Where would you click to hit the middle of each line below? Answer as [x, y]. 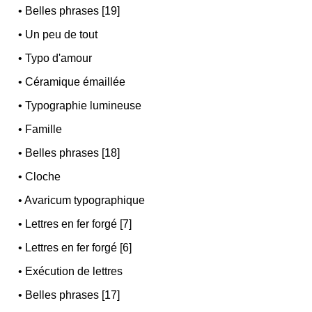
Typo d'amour [59, 58]
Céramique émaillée [76, 82]
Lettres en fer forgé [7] [79, 224]
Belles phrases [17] [73, 295]
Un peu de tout [62, 35]
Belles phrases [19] [73, 11]
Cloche [43, 177]
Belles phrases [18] [73, 153]
